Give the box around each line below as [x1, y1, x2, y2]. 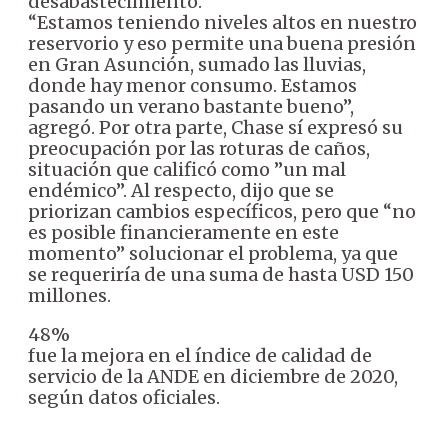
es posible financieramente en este [28, 220, 339, 244]
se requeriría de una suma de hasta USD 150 [28, 262, 414, 286]
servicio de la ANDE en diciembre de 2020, [28, 364, 398, 388]
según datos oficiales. [28, 385, 220, 409]
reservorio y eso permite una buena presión [28, 31, 416, 55]
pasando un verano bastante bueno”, [28, 94, 354, 118]
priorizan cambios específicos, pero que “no [28, 199, 416, 223]
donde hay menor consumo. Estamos [28, 73, 357, 97]
